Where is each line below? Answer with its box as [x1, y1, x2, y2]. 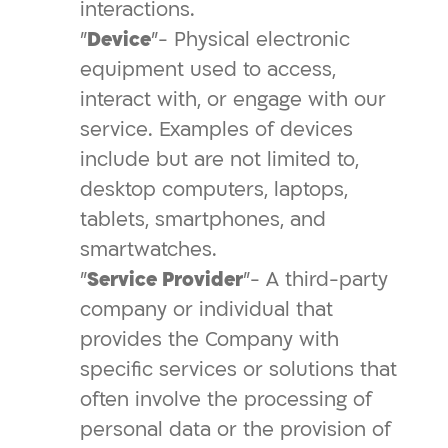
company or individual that [80, 296, 333, 323]
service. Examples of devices [80, 116, 353, 143]
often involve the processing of [80, 386, 372, 413]
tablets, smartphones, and [80, 206, 326, 233]
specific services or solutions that [80, 356, 397, 383]
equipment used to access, [80, 56, 336, 83]
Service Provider [87, 266, 243, 293]
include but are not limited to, [80, 146, 359, 173]
